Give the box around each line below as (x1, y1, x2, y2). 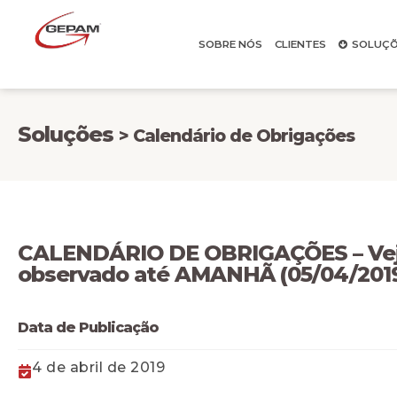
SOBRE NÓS (198, 38, 262, 51)
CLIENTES (274, 38, 326, 51)
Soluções (18, 121, 119, 147)
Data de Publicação (18, 319, 159, 336)
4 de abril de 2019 (32, 359, 165, 376)
